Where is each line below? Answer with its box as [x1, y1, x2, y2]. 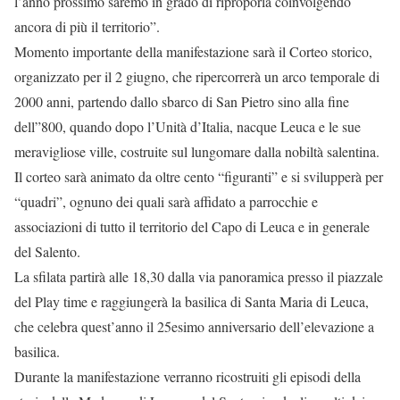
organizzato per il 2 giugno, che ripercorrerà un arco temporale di [14, 67, 379, 86]
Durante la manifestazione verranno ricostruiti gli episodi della [14, 367, 361, 386]
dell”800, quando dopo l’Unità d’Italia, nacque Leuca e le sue [14, 117, 361, 136]
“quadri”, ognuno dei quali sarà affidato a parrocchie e [14, 192, 318, 211]
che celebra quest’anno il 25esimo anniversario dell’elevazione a [14, 317, 374, 336]
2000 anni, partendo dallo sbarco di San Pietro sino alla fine [14, 92, 349, 111]
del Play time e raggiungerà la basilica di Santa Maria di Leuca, [14, 292, 369, 311]
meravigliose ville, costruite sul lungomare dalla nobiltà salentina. [14, 142, 379, 161]
